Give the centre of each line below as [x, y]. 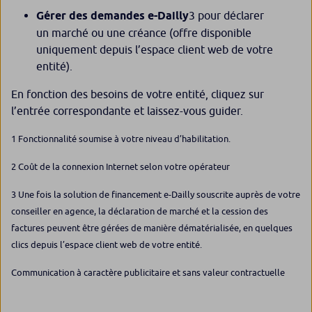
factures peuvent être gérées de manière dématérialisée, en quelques [152, 228]
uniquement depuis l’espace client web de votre [155, 50]
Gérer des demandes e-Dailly [112, 16]
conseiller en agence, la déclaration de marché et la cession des [140, 211]
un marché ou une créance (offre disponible [144, 33]
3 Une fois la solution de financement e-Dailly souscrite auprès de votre [156, 195]
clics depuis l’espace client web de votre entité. [108, 245]
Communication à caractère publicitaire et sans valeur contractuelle [148, 273]
